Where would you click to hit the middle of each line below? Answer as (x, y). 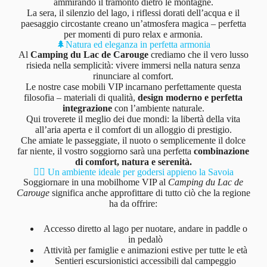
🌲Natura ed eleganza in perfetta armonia (133, 44)
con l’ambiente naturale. (158, 108)
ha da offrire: (133, 203)
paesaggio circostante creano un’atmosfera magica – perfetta (133, 23)
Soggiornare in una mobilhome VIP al (96, 182)
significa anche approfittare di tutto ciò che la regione (150, 193)
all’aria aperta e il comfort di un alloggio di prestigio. (133, 129)
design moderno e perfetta (190, 97)
